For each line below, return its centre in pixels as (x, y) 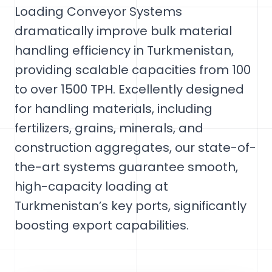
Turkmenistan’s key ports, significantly (131, 206)
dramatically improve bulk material (123, 31)
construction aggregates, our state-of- (135, 148)
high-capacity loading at (91, 186)
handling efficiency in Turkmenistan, (124, 50)
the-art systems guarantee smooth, (126, 167)
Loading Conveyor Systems (98, 12)
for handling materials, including (114, 109)
